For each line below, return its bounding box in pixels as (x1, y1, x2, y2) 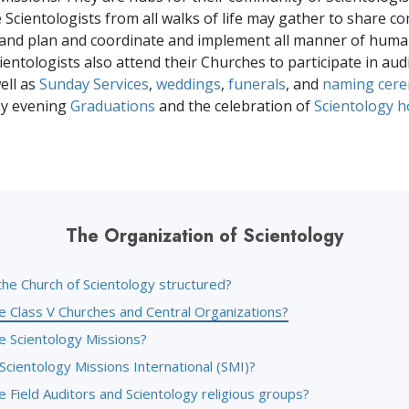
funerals (228, 74, 286, 94)
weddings (156, 74, 221, 94)
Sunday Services (39, 74, 149, 94)
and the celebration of (155, 96, 314, 116)
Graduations (70, 96, 155, 116)
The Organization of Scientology (66, 223, 343, 249)
